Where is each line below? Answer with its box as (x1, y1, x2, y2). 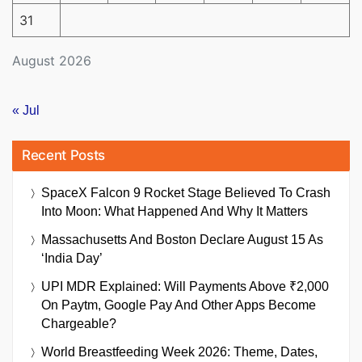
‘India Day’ (41, 251, 103, 266)
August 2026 (12, 52, 91, 69)
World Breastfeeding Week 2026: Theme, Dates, (41, 345, 318, 360)
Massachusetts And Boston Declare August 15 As (41, 233, 323, 247)
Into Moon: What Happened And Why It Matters (41, 204, 308, 219)
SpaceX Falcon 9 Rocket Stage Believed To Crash (41, 186, 330, 200)
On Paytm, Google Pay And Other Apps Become (41, 298, 316, 313)
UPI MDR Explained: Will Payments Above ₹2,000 (41, 280, 329, 294)
